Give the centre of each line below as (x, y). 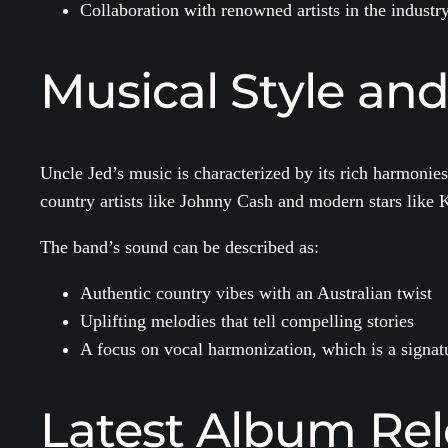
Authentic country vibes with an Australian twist (256, 293)
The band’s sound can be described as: (179, 247)
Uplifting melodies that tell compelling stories (247, 321)
